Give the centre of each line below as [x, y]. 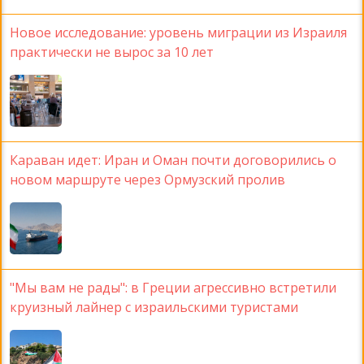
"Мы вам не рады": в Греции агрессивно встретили [173, 288]
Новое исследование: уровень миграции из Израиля [178, 33]
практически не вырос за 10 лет [112, 52]
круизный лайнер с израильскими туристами [154, 308]
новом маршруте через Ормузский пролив [147, 180]
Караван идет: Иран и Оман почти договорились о [173, 160]
